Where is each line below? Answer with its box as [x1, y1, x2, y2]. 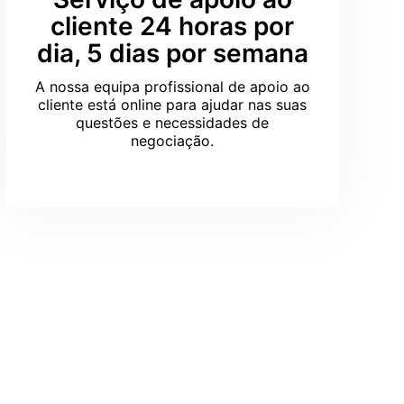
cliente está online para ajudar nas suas [38, 96, 307, 114]
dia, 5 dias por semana [36, 38, 308, 69]
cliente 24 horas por [50, 11, 294, 41]
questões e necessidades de [76, 114, 269, 132]
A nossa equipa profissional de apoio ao [34, 78, 310, 96]
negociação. [131, 132, 214, 150]
